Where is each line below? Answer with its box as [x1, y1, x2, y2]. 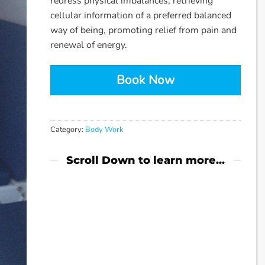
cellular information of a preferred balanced [50, 9, 232, 22]
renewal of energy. [50, 38, 128, 52]
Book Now [116, 71, 175, 88]
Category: [50, 124, 86, 134]
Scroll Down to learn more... [66, 154, 225, 167]
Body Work [85, 124, 124, 134]
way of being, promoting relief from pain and [50, 24, 237, 37]
